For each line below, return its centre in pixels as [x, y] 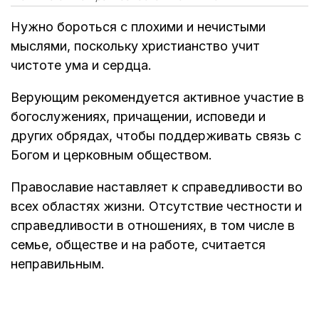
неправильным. [58, 263]
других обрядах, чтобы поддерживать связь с [156, 135]
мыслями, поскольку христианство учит [135, 46]
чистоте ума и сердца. [81, 65]
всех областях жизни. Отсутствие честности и [156, 206]
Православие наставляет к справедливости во [157, 187]
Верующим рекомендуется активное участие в [157, 97]
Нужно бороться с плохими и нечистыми [138, 26]
